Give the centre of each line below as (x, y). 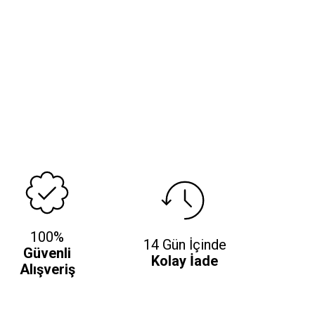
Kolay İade (185, 261)
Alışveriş (47, 269)
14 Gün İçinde (185, 245)
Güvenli (47, 253)
